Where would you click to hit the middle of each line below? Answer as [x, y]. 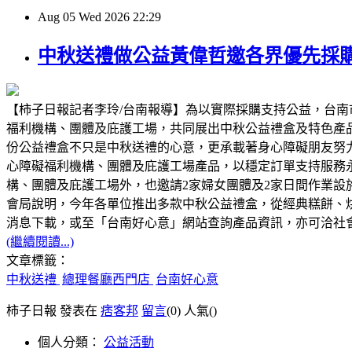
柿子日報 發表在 [53, 310]
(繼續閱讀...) [40, 241]
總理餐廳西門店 [108, 279]
